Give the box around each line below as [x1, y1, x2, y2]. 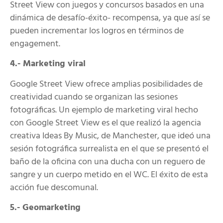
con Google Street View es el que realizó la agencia [10, 115, 201, 130]
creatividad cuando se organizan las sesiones [10, 90, 178, 105]
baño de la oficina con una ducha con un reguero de [10, 154, 205, 169]
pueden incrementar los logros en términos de [10, 23, 184, 38]
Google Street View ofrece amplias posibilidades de [10, 77, 203, 92]
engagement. [10, 36, 60, 51]
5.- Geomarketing [10, 201, 81, 216]
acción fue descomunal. [10, 180, 98, 195]
